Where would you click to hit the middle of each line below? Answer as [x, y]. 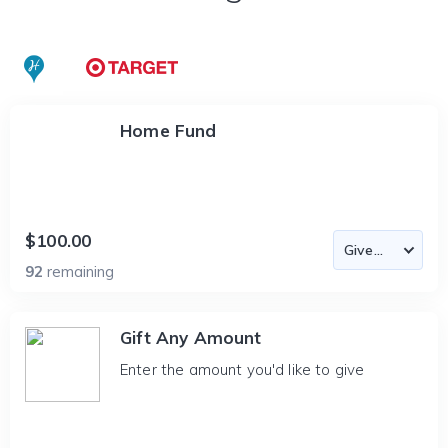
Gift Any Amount [191, 337]
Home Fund [168, 130]
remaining [80, 271]
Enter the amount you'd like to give [242, 369]
